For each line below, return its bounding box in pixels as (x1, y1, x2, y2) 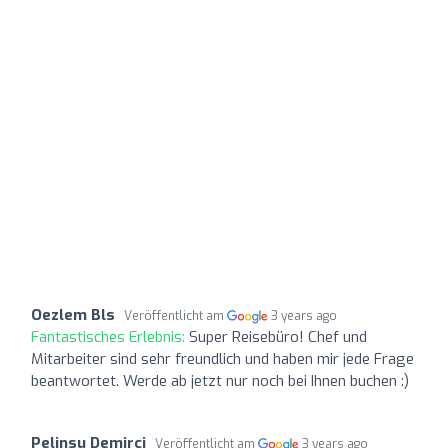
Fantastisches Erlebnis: (31, 326, 189, 347)
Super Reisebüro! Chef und (189, 326, 367, 347)
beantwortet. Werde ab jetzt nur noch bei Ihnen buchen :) (31, 370, 409, 391)
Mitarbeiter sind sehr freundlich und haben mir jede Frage (31, 348, 414, 369)
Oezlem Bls (31, 304, 115, 325)
